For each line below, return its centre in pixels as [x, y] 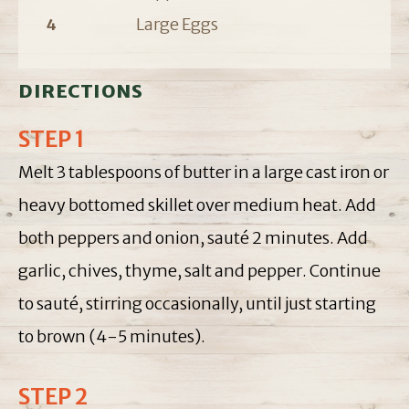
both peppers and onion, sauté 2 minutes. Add [193, 238]
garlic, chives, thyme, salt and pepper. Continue [199, 271]
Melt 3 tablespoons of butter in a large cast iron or [204, 173]
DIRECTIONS [80, 91]
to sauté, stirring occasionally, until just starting [197, 304]
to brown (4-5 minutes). [112, 337]
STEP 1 [52, 140]
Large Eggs [177, 25]
